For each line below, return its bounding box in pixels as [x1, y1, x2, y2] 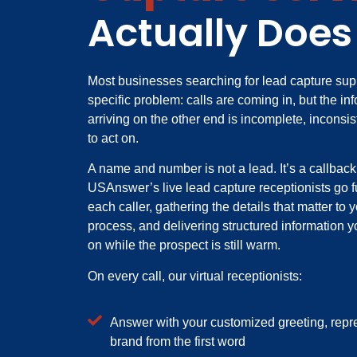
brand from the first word [109, 335, 245, 349]
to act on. [88, 131, 139, 145]
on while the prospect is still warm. [88, 238, 280, 253]
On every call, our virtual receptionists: [88, 269, 302, 283]
